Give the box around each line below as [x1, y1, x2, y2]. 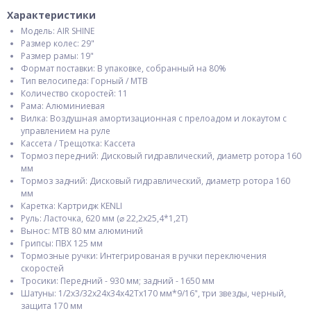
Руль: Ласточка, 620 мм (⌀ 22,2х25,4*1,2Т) [21, 212, 187, 224]
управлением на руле [21, 125, 110, 137]
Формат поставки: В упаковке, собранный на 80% [21, 62, 226, 74]
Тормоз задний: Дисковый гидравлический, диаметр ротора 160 [21, 175, 290, 187]
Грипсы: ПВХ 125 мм [21, 237, 103, 249]
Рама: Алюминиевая [21, 100, 105, 112]
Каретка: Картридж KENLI [21, 200, 122, 212]
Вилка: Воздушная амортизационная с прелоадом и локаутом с [21, 112, 287, 124]
